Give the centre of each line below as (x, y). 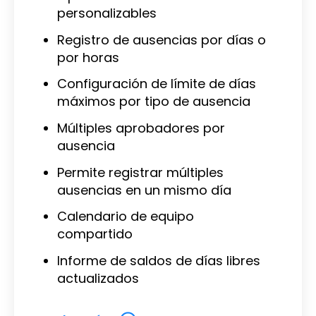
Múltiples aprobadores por (141, 128)
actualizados (98, 278)
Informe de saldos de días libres (158, 260)
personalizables (107, 13)
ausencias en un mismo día (144, 190)
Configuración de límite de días (156, 84)
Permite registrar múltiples (140, 172)
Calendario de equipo (125, 217)
